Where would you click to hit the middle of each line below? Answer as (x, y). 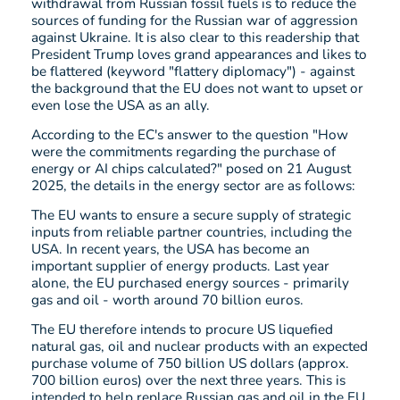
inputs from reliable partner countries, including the (192, 232)
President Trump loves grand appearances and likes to (199, 54)
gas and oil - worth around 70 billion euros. (167, 300)
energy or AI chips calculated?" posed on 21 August (191, 169)
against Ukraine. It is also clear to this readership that (195, 37)
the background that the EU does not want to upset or (197, 88)
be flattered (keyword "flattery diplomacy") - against (193, 71)
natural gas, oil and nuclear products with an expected (200, 346)
